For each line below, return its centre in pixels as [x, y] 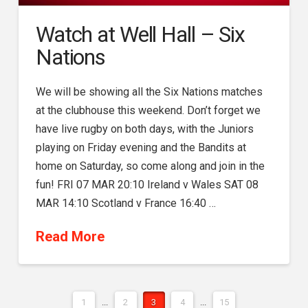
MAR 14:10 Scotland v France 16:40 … [125, 203]
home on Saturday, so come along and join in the [150, 166]
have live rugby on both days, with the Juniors [144, 129]
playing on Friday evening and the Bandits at [141, 148]
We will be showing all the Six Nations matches [149, 92]
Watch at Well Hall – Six [140, 35]
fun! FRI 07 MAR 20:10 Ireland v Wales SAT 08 [147, 185]
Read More [70, 237]
